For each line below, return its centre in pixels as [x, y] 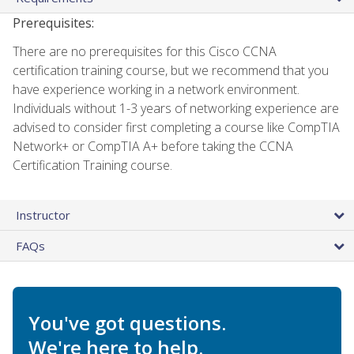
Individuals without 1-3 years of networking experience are [176, 108]
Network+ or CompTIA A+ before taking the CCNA [153, 146]
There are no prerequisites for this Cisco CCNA [145, 51]
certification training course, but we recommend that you [171, 70]
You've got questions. [127, 322]
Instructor [43, 215]
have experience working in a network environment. [156, 89]
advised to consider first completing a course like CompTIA [176, 127]
